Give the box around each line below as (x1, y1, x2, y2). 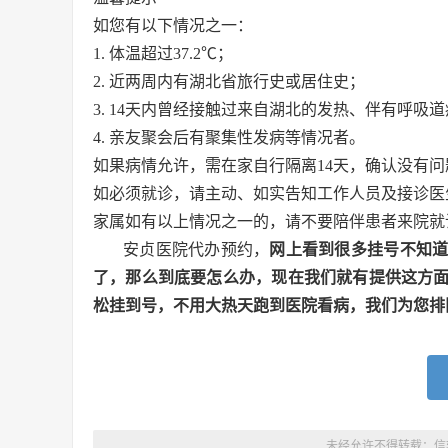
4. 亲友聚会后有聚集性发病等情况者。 (93, 128, 365, 146)
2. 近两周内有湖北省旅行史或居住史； (93, 72, 365, 90)
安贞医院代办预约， (123, 240, 270, 258)
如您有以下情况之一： (93, 16, 253, 34)
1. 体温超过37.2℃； (93, 44, 233, 62)
